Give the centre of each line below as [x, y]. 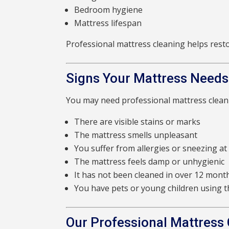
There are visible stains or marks [138, 122]
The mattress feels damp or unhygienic [150, 162]
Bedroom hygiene [109, 10]
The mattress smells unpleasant [136, 135]
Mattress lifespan [108, 23]
